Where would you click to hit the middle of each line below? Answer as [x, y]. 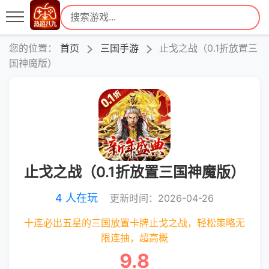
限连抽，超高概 [134, 238]
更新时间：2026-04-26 [162, 198]
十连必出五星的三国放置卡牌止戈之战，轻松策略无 [134, 223]
